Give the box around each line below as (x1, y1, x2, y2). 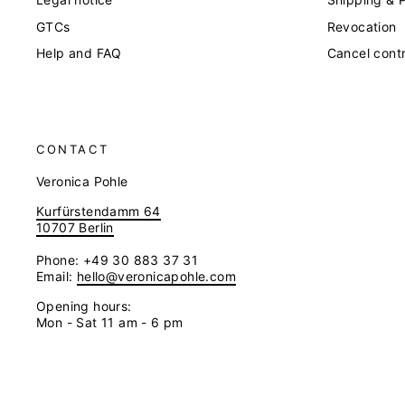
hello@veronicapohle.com (76, 268, 237, 284)
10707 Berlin (36, 219, 114, 235)
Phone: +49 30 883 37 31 (36, 251, 199, 268)
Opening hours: (36, 297, 132, 314)
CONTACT (36, 141, 109, 156)
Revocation (326, 18, 397, 34)
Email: (36, 268, 77, 284)
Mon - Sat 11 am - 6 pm (36, 314, 184, 330)
